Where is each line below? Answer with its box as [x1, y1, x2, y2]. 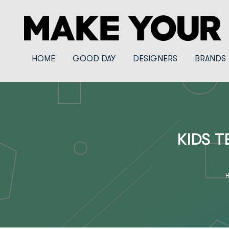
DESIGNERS [133, 54, 177, 63]
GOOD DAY [73, 54, 116, 63]
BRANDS [195, 54, 226, 63]
